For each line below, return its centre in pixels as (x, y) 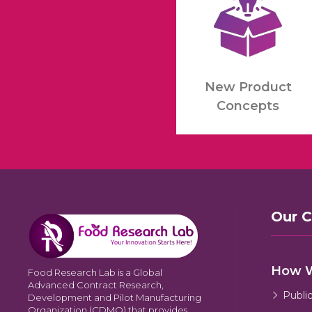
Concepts (248, 106)
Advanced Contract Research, (96, 284)
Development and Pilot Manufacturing (115, 297)
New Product (248, 87)
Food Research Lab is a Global (95, 272)
